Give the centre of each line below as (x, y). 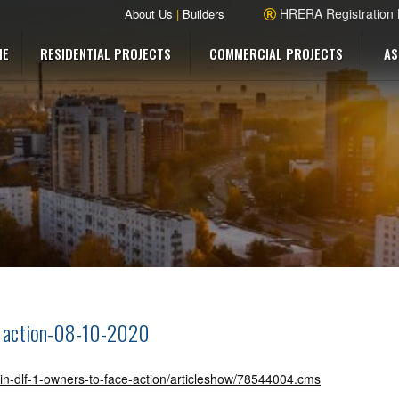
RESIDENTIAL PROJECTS (106, 53)
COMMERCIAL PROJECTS (276, 53)
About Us (149, 14)
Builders (204, 14)
